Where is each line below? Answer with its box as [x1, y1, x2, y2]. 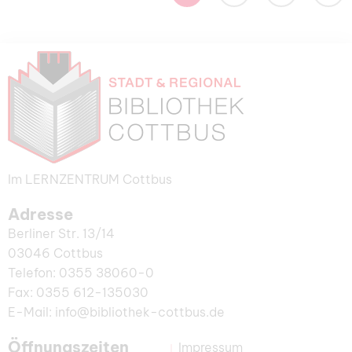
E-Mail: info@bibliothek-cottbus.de [8, 304, 225, 321]
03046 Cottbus [8, 245, 103, 262]
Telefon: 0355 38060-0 [8, 265, 154, 281]
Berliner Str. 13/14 [8, 225, 115, 242]
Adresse [8, 204, 73, 225]
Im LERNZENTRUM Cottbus [8, 171, 172, 188]
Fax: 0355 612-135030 [8, 284, 148, 301]
